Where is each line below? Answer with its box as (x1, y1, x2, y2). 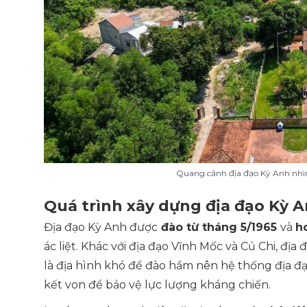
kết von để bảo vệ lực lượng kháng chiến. (44, 278, 273, 291)
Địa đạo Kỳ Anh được (44, 221, 158, 234)
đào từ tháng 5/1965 (158, 221, 280, 234)
